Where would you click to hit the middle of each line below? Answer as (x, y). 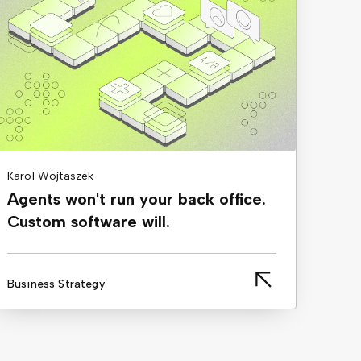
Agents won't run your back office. (137, 199)
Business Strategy (56, 284)
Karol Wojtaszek (51, 176)
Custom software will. (89, 222)
